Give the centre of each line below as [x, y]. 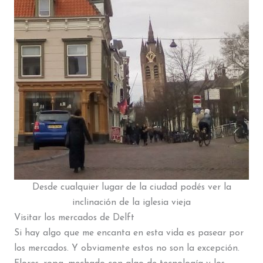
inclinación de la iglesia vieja [131, 202]
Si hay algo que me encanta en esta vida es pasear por [129, 233]
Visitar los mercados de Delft [74, 218]
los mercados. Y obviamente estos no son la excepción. [127, 248]
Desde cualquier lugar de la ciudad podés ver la [131, 187]
